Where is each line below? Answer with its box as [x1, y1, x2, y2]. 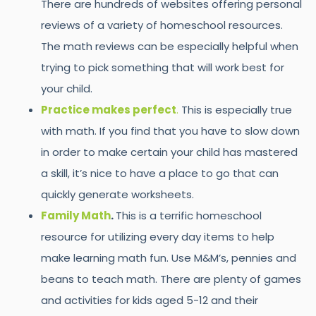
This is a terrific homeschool [115, 208, 262, 224]
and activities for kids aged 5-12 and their [40, 293, 258, 308]
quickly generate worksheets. [40, 187, 194, 202]
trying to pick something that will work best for [40, 60, 284, 75]
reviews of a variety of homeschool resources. [40, 18, 283, 33]
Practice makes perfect [40, 102, 176, 118]
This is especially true [178, 102, 292, 118]
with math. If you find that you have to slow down [40, 123, 300, 139]
